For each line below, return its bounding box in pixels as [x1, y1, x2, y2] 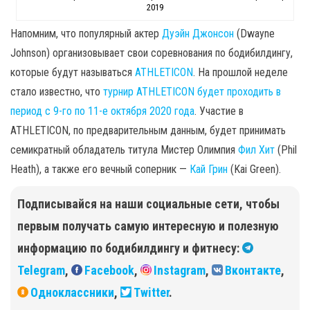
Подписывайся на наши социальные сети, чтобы [17, 196, 280, 211]
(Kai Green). [228, 162, 281, 176]
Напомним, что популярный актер [10, 26, 162, 40]
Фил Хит [238, 143, 275, 156]
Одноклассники [30, 284, 114, 300]
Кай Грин [190, 162, 228, 176]
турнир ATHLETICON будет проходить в [103, 84, 281, 98]
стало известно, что [10, 84, 103, 98]
